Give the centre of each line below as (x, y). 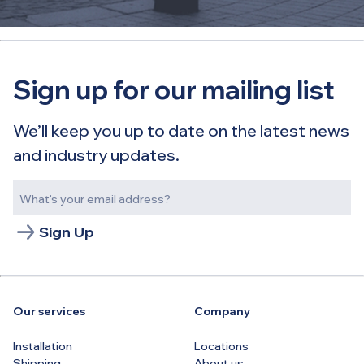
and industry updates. (96, 154)
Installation (43, 346)
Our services (49, 311)
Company (222, 311)
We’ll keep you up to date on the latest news (181, 130)
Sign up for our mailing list (174, 89)
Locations (221, 346)
